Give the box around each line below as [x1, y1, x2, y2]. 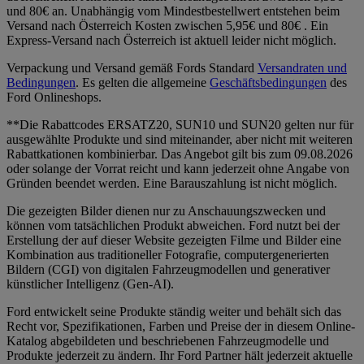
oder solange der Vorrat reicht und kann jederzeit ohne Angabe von [6, 161, 349, 175]
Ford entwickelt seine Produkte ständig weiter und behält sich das [6, 304, 341, 318]
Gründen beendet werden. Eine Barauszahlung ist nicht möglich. [6, 175, 337, 190]
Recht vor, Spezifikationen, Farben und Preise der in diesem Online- [6, 318, 355, 333]
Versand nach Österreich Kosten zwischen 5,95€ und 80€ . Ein [6, 18, 328, 32]
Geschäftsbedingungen [210, 75, 327, 89]
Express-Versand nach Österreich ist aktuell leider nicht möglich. [6, 32, 336, 47]
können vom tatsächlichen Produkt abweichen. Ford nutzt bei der [6, 218, 340, 232]
